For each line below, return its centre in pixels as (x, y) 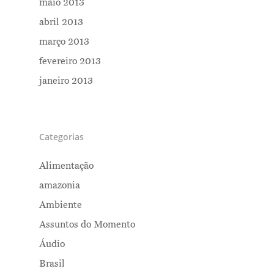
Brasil (52, 264)
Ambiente (61, 205)
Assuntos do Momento (87, 225)
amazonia (60, 186)
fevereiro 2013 (70, 61)
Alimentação (66, 166)
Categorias (61, 137)
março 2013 (64, 42)
